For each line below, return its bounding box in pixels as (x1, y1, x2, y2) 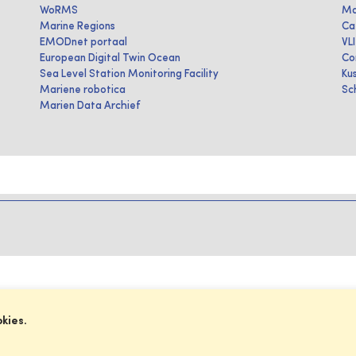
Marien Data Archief (40, 100, 141, 111)
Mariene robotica (40, 84, 126, 95)
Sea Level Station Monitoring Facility (40, 68, 219, 79)
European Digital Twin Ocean (40, 52, 180, 64)
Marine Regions (40, 21, 115, 32)
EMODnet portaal (40, 37, 127, 48)
